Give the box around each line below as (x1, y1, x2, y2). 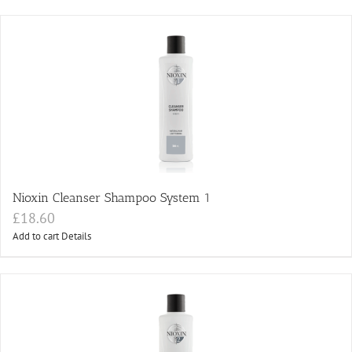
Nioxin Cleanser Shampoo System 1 (13, 190, 211, 206)
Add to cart (13, 229, 59, 244)
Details (61, 229, 91, 244)
